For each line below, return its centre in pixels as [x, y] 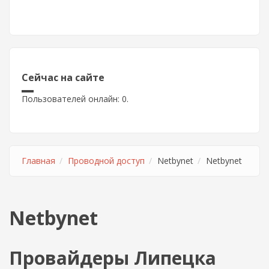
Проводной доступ [106, 161]
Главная [38, 161]
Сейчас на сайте [63, 77]
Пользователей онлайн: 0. [75, 99]
